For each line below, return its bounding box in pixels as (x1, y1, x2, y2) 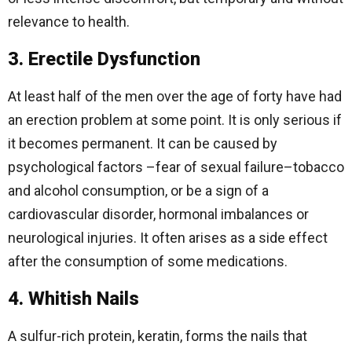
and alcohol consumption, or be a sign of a (8, 182, 269, 199)
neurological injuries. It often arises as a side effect (8, 229, 328, 246)
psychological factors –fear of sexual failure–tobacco (8, 159, 344, 175)
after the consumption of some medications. (8, 253, 288, 269)
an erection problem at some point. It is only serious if (8, 112, 342, 128)
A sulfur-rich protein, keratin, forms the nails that (8, 328, 307, 344)
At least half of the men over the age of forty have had (8, 88, 342, 104)
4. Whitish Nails (8, 288, 139, 310)
